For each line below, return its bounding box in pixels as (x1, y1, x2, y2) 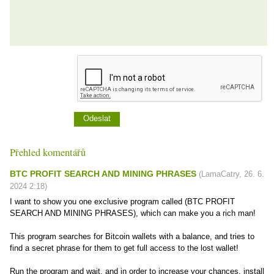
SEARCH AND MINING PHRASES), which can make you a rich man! (10, 209, 256, 218)
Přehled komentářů (10, 145, 86, 159)
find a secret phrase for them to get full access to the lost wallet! (10, 243, 239, 253)
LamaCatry (201, 169, 239, 179)
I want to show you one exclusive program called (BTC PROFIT (10, 197, 235, 206)
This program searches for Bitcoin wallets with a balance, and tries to (10, 232, 254, 241)
